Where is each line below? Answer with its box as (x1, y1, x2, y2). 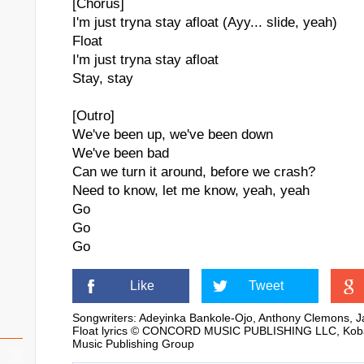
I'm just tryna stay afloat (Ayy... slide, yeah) (72, 15, 337, 30)
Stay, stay (72, 71, 133, 86)
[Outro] (72, 108, 115, 123)
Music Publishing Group (72, 337, 194, 350)
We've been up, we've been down (72, 127, 273, 142)
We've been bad (72, 145, 169, 161)
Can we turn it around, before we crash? (72, 164, 315, 180)
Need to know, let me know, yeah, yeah (72, 183, 310, 198)
